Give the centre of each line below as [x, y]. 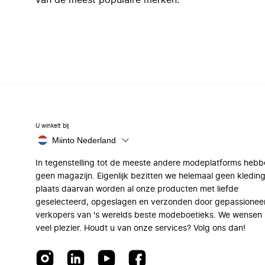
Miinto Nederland [84, 140]
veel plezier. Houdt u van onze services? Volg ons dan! [140, 228]
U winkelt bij [52, 126]
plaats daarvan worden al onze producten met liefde [137, 189]
